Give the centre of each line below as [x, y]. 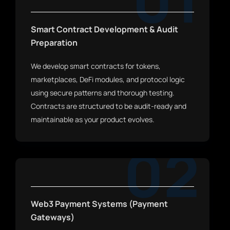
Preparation [54, 43]
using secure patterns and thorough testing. [103, 93]
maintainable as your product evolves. [93, 120]
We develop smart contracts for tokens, [96, 66]
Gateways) [53, 217]
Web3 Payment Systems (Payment [100, 204]
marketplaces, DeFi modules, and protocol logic [108, 80]
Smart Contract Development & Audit [105, 30]
